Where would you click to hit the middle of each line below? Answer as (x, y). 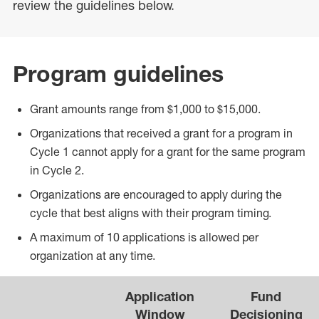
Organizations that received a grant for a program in (161, 133)
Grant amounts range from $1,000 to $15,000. (145, 109)
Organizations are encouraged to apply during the (156, 194)
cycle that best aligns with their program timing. (151, 213)
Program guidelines (118, 74)
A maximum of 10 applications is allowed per (144, 237)
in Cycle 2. (57, 170)
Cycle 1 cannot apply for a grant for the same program (168, 152)
